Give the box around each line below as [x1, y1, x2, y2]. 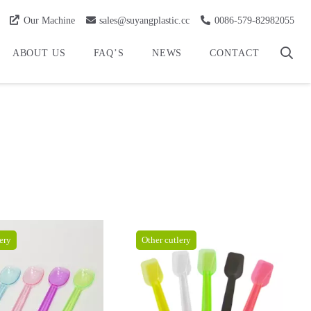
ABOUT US [12, 47, 66, 59]
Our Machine [23, 15, 75, 26]
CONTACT [210, 47, 260, 59]
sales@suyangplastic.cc [99, 15, 190, 26]
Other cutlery [141, 235, 191, 245]
